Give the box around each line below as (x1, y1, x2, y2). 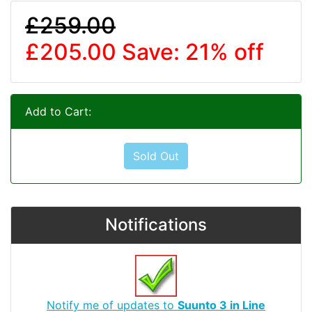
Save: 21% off (122, 38, 264, 66)
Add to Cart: (25, 104, 91, 119)
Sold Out (133, 149, 179, 164)
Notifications (105, 214, 207, 235)
